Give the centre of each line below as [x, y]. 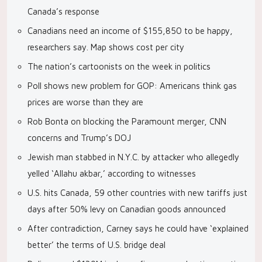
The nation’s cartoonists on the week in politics [119, 66]
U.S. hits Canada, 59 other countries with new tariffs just [137, 193]
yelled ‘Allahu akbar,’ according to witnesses [112, 173]
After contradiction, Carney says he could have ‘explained [138, 228]
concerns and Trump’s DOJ [79, 138]
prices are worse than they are [85, 102]
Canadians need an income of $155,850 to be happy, [130, 31]
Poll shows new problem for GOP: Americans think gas [132, 86]
